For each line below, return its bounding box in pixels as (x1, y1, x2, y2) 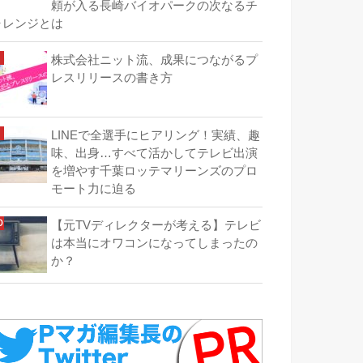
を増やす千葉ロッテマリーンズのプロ (51, 164, 258, 178)
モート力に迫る (51, 182, 136, 196)
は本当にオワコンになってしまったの (51, 237, 258, 250)
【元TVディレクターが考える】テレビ (51, 219, 261, 233)
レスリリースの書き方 (51, 70, 173, 84)
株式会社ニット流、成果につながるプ (51, 53, 258, 66)
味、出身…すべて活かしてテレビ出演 (51, 147, 258, 160)
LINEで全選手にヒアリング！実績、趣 (51, 129, 260, 143)
